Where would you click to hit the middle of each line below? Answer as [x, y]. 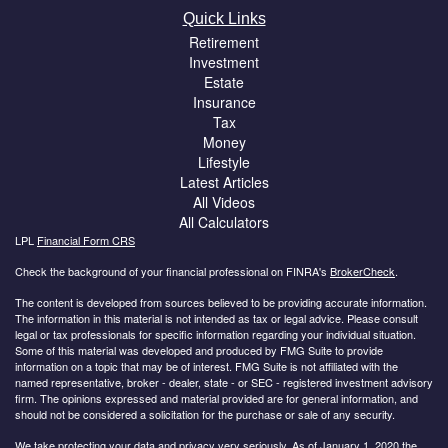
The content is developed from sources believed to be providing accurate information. [221, 301]
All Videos [224, 201]
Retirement [224, 41]
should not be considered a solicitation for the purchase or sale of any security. [205, 413]
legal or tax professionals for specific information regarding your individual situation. [215, 333]
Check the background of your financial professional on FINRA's [172, 270]
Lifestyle [224, 161]
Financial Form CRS [86, 239]
